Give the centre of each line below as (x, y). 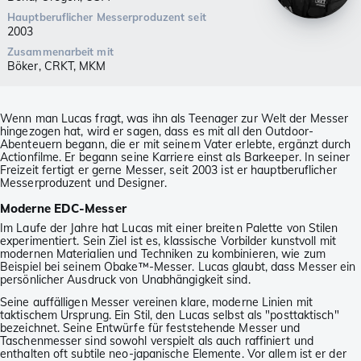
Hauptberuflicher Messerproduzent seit (107, 17)
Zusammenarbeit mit (60, 52)
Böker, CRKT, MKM (57, 66)
